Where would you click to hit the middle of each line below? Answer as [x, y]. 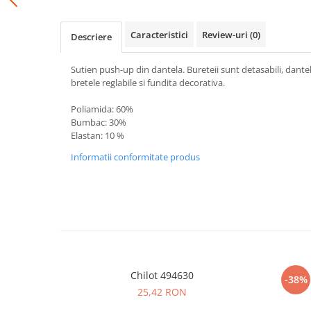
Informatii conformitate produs [135, 157]
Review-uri [226, 35]
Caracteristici [159, 35]
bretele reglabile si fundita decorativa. [148, 83]
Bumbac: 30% [99, 122]
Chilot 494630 [162, 275]
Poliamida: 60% [102, 109]
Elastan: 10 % [98, 135]
